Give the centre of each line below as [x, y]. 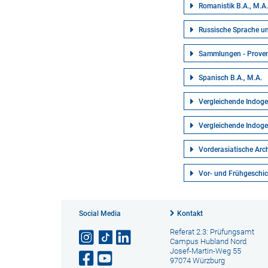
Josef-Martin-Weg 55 [205, 251]
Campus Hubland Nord [208, 241]
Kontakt [190, 214]
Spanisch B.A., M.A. [231, 78]
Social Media [100, 214]
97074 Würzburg [197, 261]
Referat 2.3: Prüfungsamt [212, 232]
